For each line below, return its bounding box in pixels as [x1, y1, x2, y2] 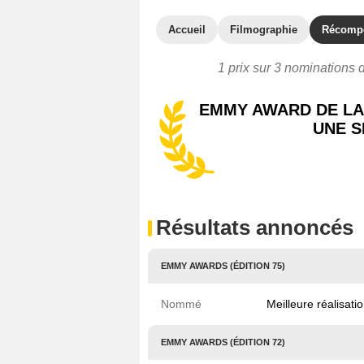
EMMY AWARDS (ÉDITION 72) [161, 337, 285, 347]
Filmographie [230, 24, 297, 36]
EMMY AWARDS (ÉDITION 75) [161, 261, 285, 271]
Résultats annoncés [156, 215, 353, 240]
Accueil [168, 24, 206, 36]
